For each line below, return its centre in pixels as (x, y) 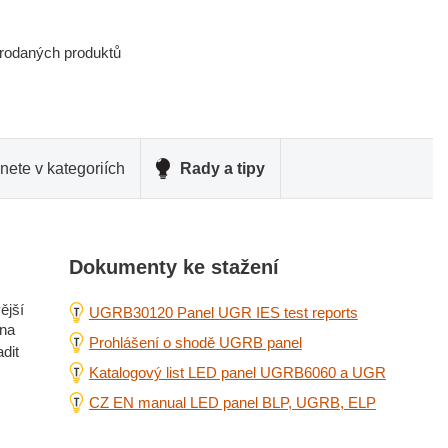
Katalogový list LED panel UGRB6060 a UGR (237, 372)
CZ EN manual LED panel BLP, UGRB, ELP (232, 402)
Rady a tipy (222, 168)
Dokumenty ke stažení (173, 267)
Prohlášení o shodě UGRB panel (195, 342)
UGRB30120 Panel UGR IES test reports (223, 312)
